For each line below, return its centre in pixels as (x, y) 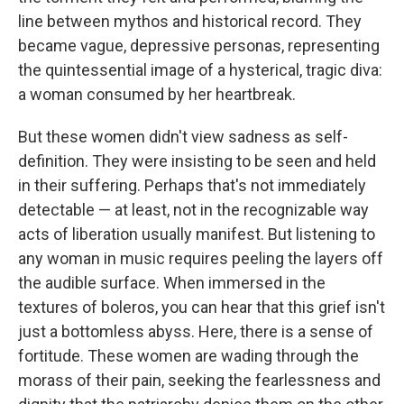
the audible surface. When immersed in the (172, 282)
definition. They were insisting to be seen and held (197, 161)
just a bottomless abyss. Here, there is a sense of (196, 331)
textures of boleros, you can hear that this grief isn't (202, 307)
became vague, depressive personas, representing (199, 45)
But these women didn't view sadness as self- (183, 136)
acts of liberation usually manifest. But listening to (197, 234)
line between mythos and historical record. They (190, 21)
